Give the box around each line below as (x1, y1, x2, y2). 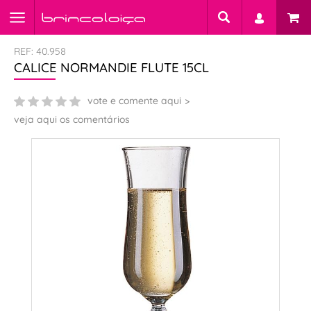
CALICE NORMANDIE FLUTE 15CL (14, 59, 209, 76)
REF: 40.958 (14, 45, 66, 58)
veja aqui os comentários (14, 113, 130, 126)
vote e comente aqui (87, 94, 181, 107)
